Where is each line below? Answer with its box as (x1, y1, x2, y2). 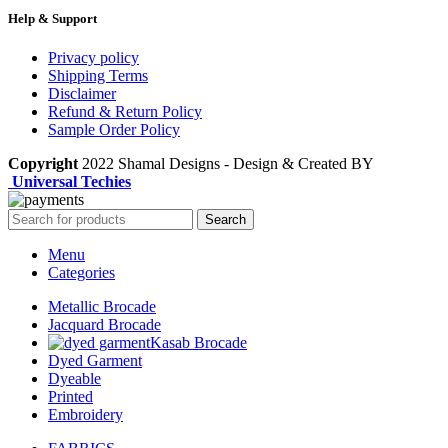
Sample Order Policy (48, 121, 180, 139)
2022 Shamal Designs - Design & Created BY (82, 155, 373, 173)
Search (205, 212, 246, 228)
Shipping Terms (48, 67, 148, 85)
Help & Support (8, 10, 97, 26)
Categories (48, 264, 115, 282)
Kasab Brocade (150, 334, 247, 352)
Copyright (8, 155, 78, 173)
